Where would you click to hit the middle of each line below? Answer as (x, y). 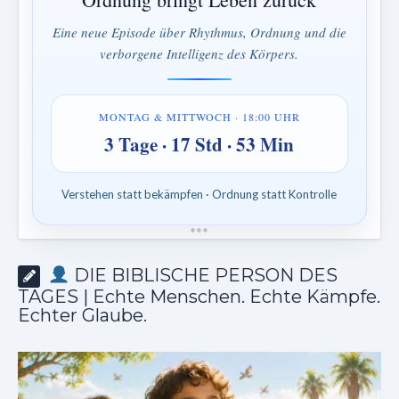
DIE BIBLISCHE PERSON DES (203, 275)
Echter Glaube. (82, 315)
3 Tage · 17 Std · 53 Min (199, 144)
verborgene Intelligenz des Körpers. (199, 53)
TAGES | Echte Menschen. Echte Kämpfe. (199, 297)
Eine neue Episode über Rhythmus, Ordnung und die (199, 32)
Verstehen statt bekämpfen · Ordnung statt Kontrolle (199, 194)
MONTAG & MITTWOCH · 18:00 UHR (199, 117)
